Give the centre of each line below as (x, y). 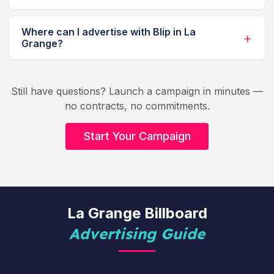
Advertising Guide (137, 234)
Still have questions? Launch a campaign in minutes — (137, 91)
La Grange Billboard (137, 213)
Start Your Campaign (137, 136)
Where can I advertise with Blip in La (109, 32)
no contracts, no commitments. (137, 106)
